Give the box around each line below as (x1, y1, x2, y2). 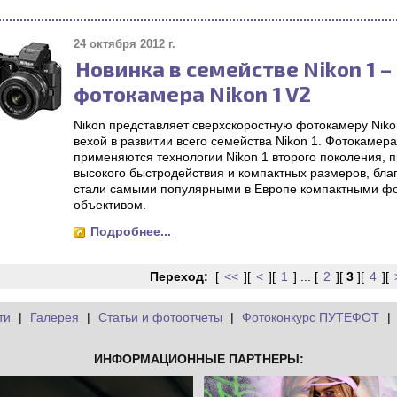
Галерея (30, 310, 79, 324)
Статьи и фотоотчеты (98, 310, 222, 324)
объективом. (74, 198, 146, 212)
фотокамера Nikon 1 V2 (74, 81, 311, 106)
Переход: (150, 269, 208, 284)
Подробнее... (90, 224, 171, 238)
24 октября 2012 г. (74, 37, 175, 51)
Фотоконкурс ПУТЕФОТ (242, 310, 379, 324)
